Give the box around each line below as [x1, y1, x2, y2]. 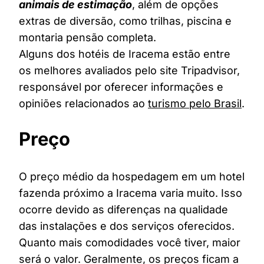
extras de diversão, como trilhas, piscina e [19, 15, 232, 28]
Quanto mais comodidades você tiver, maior [19, 236, 240, 249]
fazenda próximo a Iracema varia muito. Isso [19, 187, 242, 200]
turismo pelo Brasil [148, 97, 242, 110]
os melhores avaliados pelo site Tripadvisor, [19, 64, 240, 77]
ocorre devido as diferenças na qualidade [19, 203, 228, 216]
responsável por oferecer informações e [19, 81, 223, 94]
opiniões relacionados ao [19, 97, 148, 110]
